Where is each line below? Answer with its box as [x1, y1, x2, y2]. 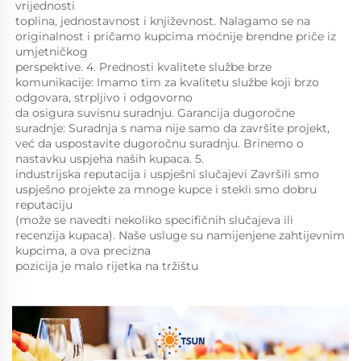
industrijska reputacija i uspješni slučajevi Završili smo [15, 167, 319, 182]
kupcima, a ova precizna [15, 243, 154, 259]
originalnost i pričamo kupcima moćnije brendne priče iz [15, 29, 336, 44]
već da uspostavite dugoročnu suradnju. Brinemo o [15, 136, 304, 151]
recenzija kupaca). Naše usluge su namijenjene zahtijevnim [15, 228, 345, 243]
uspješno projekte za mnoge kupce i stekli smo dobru [15, 182, 317, 197]
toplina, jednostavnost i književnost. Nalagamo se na [15, 14, 310, 29]
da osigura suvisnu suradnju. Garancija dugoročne [15, 106, 295, 121]
